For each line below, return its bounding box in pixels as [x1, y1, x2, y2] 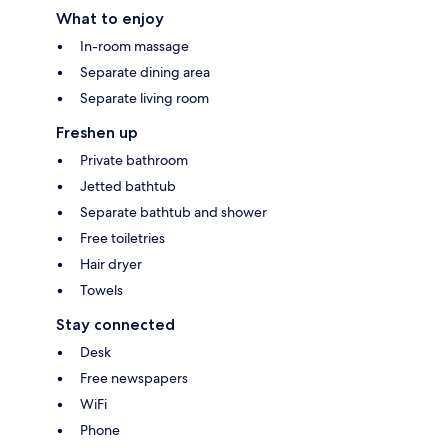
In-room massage [80, 36, 189, 55]
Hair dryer [80, 254, 142, 273]
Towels [80, 280, 123, 299]
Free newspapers [80, 368, 188, 387]
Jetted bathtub [80, 176, 176, 195]
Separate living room [80, 88, 209, 107]
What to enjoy [56, 8, 164, 28]
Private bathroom [80, 150, 188, 169]
